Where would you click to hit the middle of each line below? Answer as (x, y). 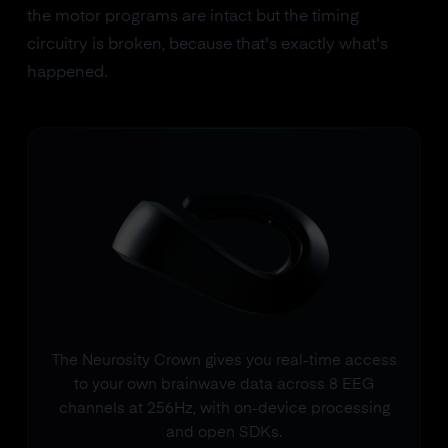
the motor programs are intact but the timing (192, 17)
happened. (66, 73)
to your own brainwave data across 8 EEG (224, 384)
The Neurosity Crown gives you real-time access (224, 360)
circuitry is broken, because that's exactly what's (207, 45)
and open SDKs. (224, 432)
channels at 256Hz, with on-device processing (224, 408)
